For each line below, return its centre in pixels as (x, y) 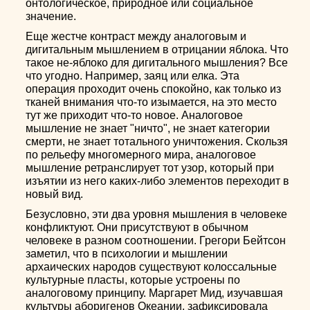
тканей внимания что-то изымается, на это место (152, 102)
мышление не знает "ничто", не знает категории (148, 128)
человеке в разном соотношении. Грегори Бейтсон (156, 240)
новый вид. (55, 194)
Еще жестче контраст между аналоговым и (136, 36)
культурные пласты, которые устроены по (133, 280)
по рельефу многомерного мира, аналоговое (141, 155)
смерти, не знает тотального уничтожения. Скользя (157, 142)
